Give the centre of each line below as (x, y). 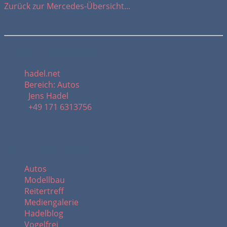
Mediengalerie (51, 202)
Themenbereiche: (45, 147)
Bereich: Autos (52, 84)
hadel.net (42, 73)
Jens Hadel (46, 96)
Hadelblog (44, 214)
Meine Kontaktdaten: (54, 52)
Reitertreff (44, 191)
